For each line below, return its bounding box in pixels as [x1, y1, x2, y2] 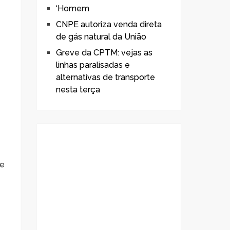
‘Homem [56, 4, 89, 13]
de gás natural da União [56, 32, 146, 42]
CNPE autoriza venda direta [56, 20, 162, 29]
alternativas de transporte [56, 72, 155, 82]
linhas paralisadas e [56, 60, 130, 70]
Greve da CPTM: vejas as [56, 48, 152, 57]
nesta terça [56, 85, 100, 94]
